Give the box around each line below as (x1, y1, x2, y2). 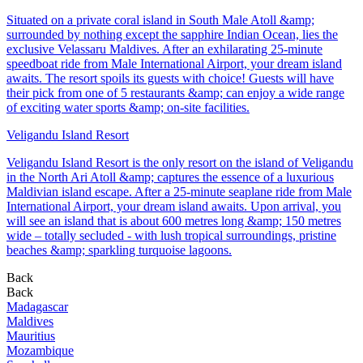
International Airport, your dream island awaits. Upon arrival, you (6, 199, 341, 214)
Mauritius (6, 329, 55, 344)
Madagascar (6, 300, 68, 314)
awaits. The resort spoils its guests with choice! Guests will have (6, 71, 334, 86)
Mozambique (6, 344, 74, 358)
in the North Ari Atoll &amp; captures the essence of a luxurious (6, 170, 334, 185)
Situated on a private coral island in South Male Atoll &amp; (6, 13, 314, 28)
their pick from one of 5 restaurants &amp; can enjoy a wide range (6, 86, 344, 100)
